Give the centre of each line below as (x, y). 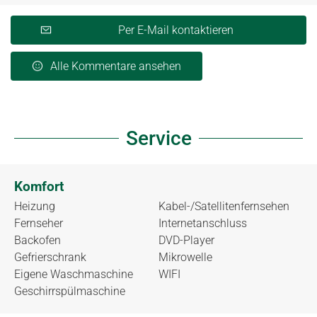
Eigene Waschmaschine (74, 274)
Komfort (39, 186)
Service (158, 138)
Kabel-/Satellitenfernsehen (224, 206)
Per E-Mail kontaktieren (176, 30)
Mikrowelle (185, 257)
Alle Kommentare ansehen (116, 66)
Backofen (38, 240)
